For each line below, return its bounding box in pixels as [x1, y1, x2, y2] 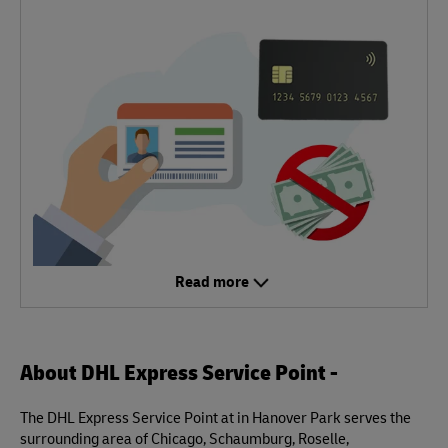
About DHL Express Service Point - [20, 355, 338, 387]
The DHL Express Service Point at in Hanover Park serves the [20, 406, 411, 428]
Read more [175, 270, 249, 292]
